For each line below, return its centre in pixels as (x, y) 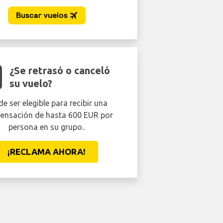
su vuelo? (31, 83)
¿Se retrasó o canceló (60, 70)
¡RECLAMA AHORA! (47, 152)
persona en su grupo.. (47, 127)
